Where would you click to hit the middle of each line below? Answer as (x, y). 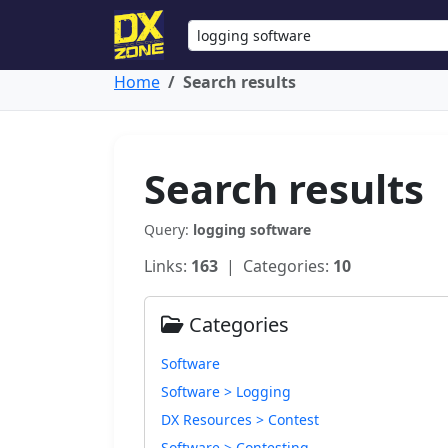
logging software (252, 229)
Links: (167, 266)
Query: (168, 229)
